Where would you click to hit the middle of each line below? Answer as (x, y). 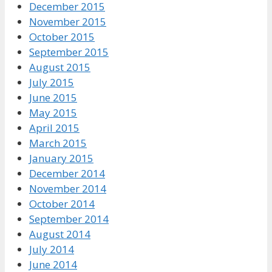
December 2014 (67, 173)
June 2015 (53, 97)
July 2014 (52, 249)
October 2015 (62, 36)
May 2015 (53, 112)
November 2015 (68, 21)
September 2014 (69, 219)
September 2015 (69, 52)
